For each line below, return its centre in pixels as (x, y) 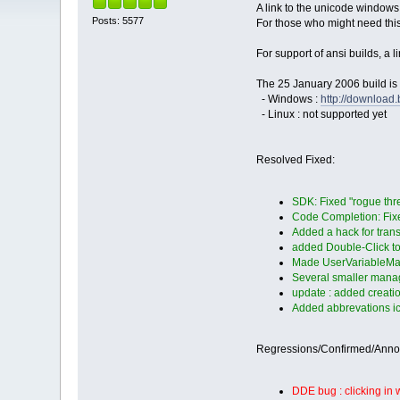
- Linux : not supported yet (321, 115)
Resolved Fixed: (295, 160)
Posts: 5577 (118, 20)
